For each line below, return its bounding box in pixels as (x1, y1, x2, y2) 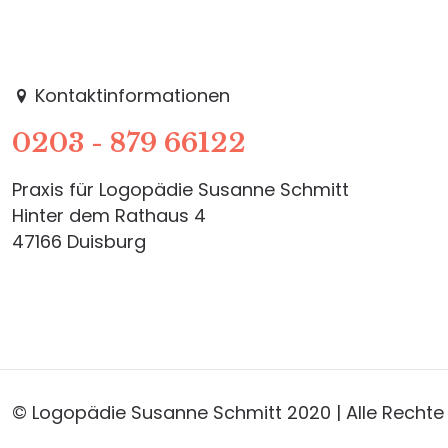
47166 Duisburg (12, 228, 146, 254)
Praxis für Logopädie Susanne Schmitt (12, 176, 349, 202)
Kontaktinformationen (30, 82, 230, 108)
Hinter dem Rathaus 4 (12, 202, 206, 228)
